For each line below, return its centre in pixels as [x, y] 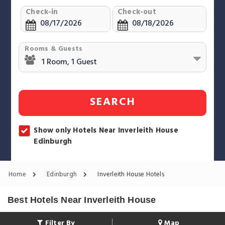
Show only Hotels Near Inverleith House [106, 131]
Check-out [137, 12]
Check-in [42, 12]
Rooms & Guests [54, 49]
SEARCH [113, 102]
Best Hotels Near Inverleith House [82, 200]
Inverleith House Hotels [131, 175]
